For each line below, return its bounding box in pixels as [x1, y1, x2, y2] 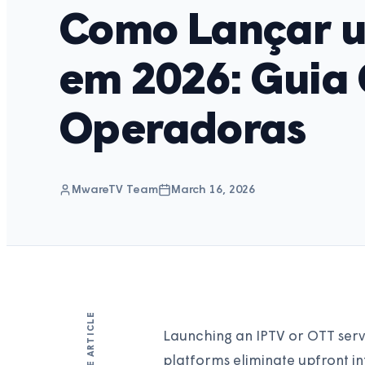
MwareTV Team [72, 183, 158, 196]
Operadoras [59, 111, 306, 155]
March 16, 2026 [171, 183, 255, 196]
